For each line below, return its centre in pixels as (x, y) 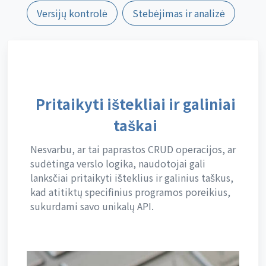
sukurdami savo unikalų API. (92, 206)
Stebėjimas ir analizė (178, 13)
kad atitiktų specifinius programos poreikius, (130, 191)
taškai (135, 125)
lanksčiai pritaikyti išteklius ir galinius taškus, (132, 177)
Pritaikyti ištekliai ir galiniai (135, 103)
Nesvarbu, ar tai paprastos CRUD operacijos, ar (133, 149)
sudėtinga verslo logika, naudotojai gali (118, 163)
